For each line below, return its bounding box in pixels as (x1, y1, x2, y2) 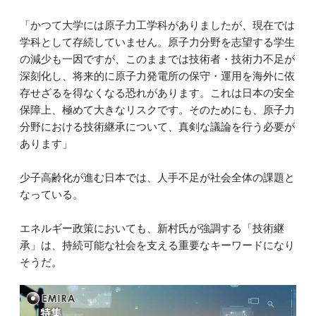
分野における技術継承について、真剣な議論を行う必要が (20, 121, 295, 133)
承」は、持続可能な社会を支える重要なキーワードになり (20, 239, 295, 252)
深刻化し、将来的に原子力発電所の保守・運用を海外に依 (20, 70, 295, 83)
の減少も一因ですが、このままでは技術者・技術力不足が (20, 53, 295, 66)
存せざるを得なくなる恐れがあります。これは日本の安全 (20, 87, 295, 99)
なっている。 (20, 188, 83, 201)
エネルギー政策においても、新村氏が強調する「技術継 (20, 222, 284, 235)
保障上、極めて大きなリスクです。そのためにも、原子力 (20, 104, 295, 116)
